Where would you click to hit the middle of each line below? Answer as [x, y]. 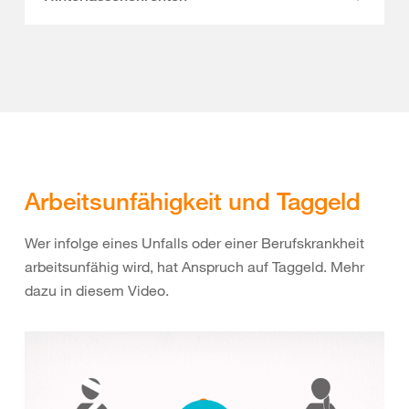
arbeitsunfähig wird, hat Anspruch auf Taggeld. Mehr [194, 267]
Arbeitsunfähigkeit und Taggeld [196, 201]
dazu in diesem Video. [97, 290]
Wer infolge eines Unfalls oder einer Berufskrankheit [194, 243]
